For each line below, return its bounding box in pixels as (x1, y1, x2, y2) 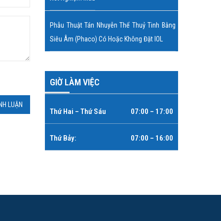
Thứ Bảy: (50, 134, 76, 143)
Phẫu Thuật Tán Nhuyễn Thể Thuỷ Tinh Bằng (50, 21, 176, 29)
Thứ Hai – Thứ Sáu (50, 107, 106, 116)
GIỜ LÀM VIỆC (50, 77, 100, 87)
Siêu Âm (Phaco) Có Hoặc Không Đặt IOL (50, 35, 163, 43)
